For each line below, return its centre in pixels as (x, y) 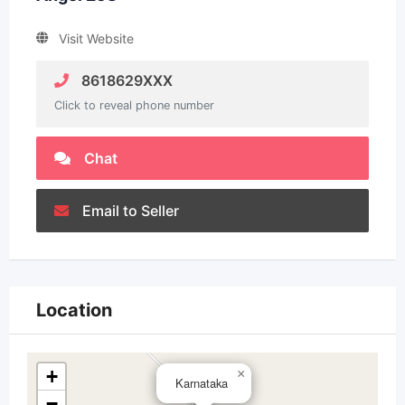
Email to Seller (131, 211)
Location (74, 310)
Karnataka (202, 383)
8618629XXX (125, 80)
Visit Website (96, 38)
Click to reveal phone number (134, 105)
